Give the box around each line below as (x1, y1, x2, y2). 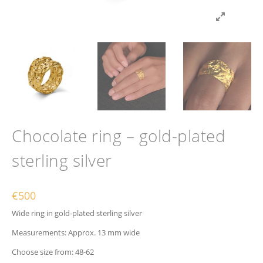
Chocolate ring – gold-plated (12, 124, 225, 147)
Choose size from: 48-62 (12, 247, 94, 257)
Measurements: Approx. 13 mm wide (12, 227, 140, 238)
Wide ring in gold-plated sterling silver (12, 208, 142, 218)
